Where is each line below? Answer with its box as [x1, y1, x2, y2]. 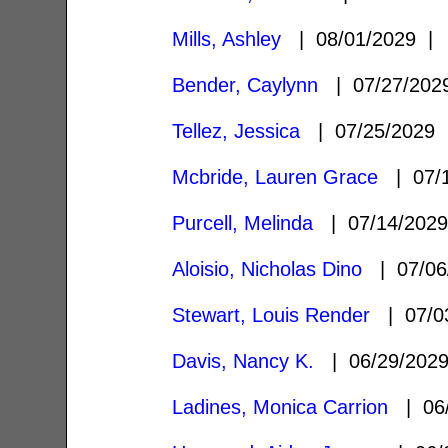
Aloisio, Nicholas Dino [172, 257, 363, 280]
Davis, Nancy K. [172, 349, 315, 372]
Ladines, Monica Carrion [172, 395, 389, 418]
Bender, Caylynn [172, 73, 319, 96]
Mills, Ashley [172, 27, 282, 50]
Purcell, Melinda [172, 211, 314, 234]
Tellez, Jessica [172, 119, 301, 142]
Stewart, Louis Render [172, 303, 371, 326]
